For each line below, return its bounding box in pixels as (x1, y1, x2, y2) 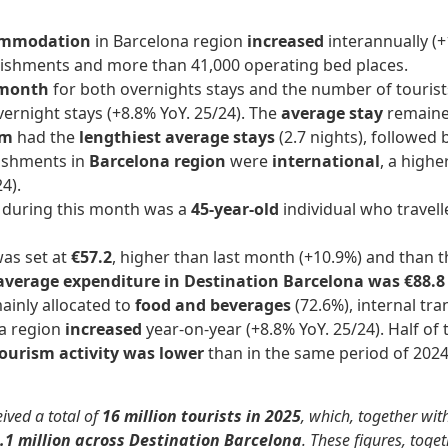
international (272, 150, 380, 173)
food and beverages (135, 294, 291, 317)
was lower (123, 342, 204, 365)
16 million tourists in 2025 (102, 404, 301, 427)
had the (13, 126, 79, 149)
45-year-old (191, 198, 279, 221)
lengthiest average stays (79, 126, 275, 149)
